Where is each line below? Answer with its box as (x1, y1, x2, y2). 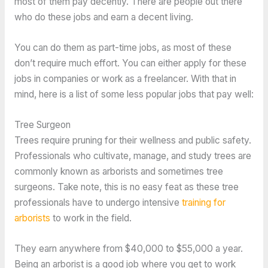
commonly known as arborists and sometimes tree (14, 165, 223, 177)
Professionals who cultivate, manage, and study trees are (14, 150, 251, 162)
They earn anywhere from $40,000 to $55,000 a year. (14, 242, 243, 254)
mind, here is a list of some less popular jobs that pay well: (14, 89, 254, 100)
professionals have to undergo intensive (14, 196, 182, 208)
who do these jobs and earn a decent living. (14, 11, 193, 23)
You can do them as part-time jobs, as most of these (14, 42, 232, 54)
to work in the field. (50, 212, 132, 224)
